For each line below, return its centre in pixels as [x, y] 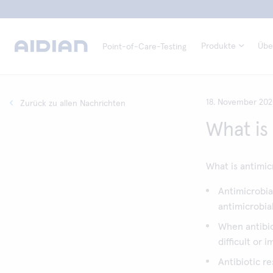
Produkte [218, 46]
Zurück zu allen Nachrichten [73, 104]
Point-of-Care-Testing [144, 47]
